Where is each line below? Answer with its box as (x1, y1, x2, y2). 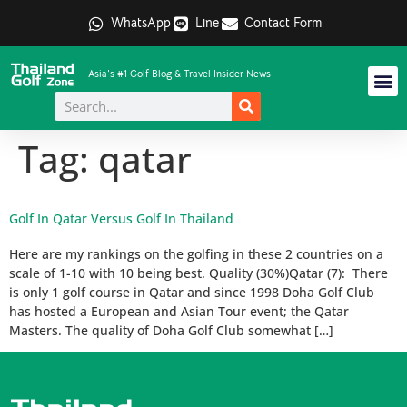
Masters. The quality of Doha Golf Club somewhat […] (9, 322, 333, 339)
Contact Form (243, 15, 322, 31)
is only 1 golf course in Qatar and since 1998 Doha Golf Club (9, 283, 374, 301)
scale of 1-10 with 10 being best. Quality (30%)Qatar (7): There (9, 264, 388, 282)
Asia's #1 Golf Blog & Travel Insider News (88, 67, 271, 80)
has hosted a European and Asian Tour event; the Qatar (9, 303, 349, 320)
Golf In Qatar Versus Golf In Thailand (9, 210, 233, 227)
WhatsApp (110, 15, 171, 31)
